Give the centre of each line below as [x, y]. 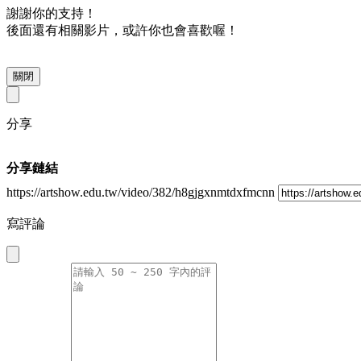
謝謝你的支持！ [52, 14]
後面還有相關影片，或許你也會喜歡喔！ [122, 31]
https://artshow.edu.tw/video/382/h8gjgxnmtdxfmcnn [141, 193]
